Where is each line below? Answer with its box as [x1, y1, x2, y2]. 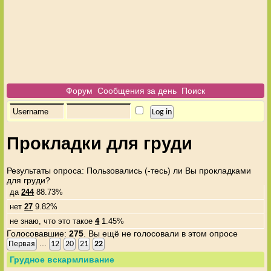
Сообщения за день [97, 86, 177, 96]
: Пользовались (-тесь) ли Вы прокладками [82, 165, 252, 175]
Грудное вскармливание [10, 254, 115, 264]
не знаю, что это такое [10, 216, 96, 226]
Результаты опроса [7, 165, 82, 175]
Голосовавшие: [7, 228, 70, 238]
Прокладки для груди [7, 134, 193, 154]
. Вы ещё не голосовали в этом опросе [83, 228, 238, 238]
